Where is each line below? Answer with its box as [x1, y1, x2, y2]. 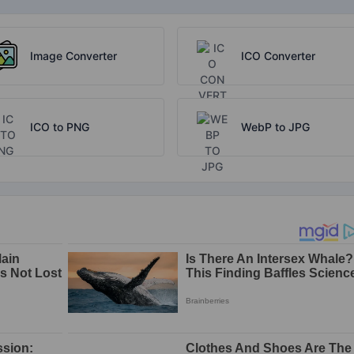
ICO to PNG [30, 119, 90, 134]
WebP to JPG [240, 119, 310, 134]
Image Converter [30, 48, 118, 62]
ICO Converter [240, 48, 315, 62]
